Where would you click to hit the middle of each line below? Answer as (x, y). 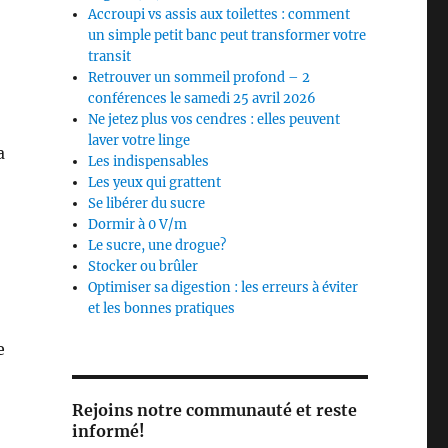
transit (110, 57)
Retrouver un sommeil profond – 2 (199, 78)
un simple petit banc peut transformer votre (227, 36)
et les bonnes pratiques (162, 309)
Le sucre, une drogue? (157, 246)
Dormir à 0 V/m (138, 225)
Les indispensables (149, 162)
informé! (108, 431)
